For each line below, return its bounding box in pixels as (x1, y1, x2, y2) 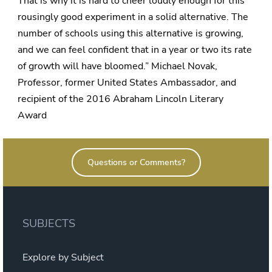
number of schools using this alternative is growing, (18, 27, 243, 41)
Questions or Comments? (87, 157, 185, 169)
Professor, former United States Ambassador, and (18, 76, 236, 90)
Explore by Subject (22, 251, 104, 265)
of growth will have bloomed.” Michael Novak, (18, 59, 217, 73)
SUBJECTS (22, 216, 75, 231)
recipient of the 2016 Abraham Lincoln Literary (18, 92, 223, 106)
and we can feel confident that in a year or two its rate (18, 43, 252, 57)
